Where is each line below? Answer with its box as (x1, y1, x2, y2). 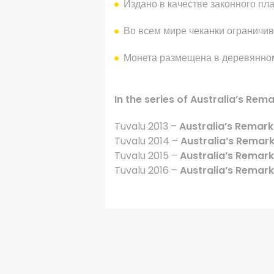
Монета (124, 51, 157, 65)
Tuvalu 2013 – (114, 119, 179, 134)
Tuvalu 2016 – (114, 163, 180, 178)
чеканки (189, 24, 224, 39)
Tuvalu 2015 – (114, 149, 180, 163)
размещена (160, 51, 212, 65)
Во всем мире (124, 24, 187, 39)
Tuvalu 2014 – (114, 134, 180, 149)
